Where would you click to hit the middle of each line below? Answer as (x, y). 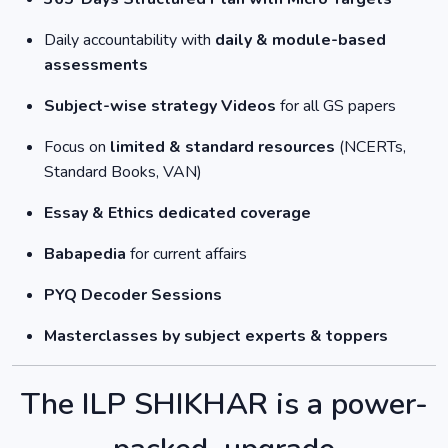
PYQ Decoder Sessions (133, 295)
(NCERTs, (370, 147)
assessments (96, 65)
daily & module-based (300, 40)
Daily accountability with (129, 40)
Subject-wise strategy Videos (160, 106)
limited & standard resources (222, 147)
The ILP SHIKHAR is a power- (224, 405)
